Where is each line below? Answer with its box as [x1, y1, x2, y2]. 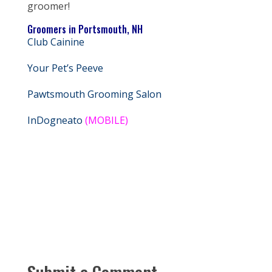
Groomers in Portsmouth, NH [27, 22, 143, 36]
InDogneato [27, 114, 83, 127]
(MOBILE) [82, 114, 131, 127]
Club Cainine [27, 35, 84, 49]
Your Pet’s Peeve [27, 61, 103, 75]
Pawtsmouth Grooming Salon [27, 87, 161, 101]
